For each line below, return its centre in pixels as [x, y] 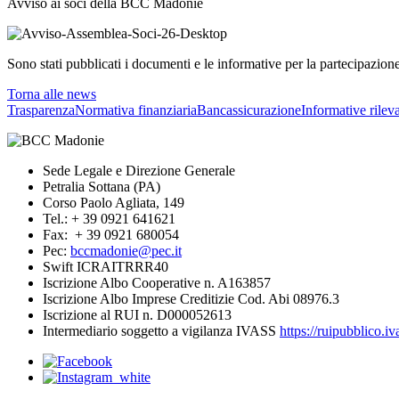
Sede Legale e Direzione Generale [139, 171]
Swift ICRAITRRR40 [106, 267]
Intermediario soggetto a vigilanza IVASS [161, 331]
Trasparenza [41, 110]
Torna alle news [52, 94]
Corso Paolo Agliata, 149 [114, 203]
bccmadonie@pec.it [126, 251]
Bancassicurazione [249, 110]
